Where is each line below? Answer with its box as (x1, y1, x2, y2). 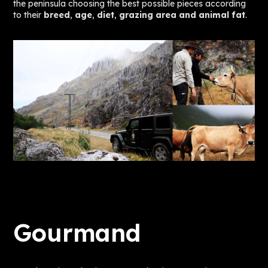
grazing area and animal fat (119, 9, 246, 20)
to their (13, 9, 44, 20)
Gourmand (13, 217, 141, 248)
